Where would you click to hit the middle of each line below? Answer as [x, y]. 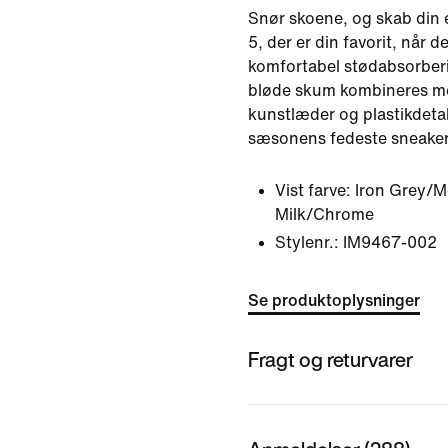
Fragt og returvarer [330, 359]
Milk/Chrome [324, 214]
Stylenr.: [307, 242]
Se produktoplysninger [334, 300]
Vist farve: [313, 190]
